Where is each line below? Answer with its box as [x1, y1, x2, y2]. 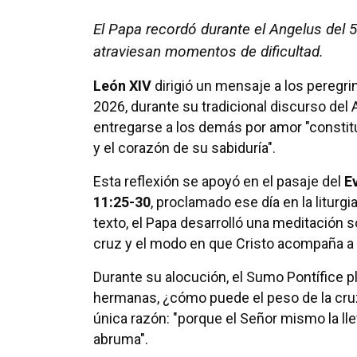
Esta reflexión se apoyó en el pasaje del [93, 173, 344, 190]
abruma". [93, 331, 148, 348]
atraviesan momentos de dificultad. [93, 42, 324, 61]
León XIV [93, 77, 151, 95]
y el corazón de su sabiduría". [93, 139, 276, 157]
